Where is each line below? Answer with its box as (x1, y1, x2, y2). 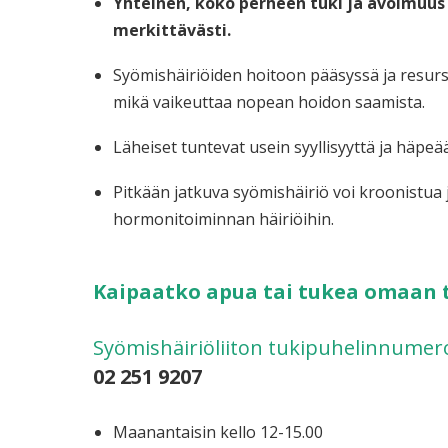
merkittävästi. (113, 19, 231, 41)
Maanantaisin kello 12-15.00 (113, 421, 323, 443)
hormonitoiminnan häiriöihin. (113, 208, 334, 230)
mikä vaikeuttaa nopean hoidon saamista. (113, 91, 425, 113)
